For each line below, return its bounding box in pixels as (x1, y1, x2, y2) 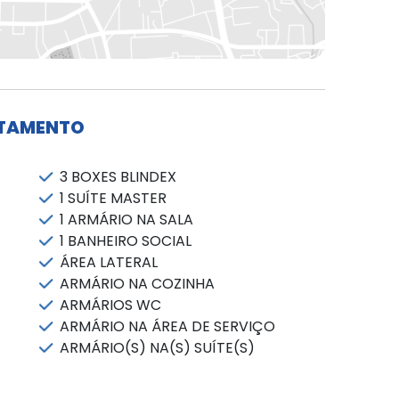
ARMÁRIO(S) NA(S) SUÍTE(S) (59, 337, 255, 358)
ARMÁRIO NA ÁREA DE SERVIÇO (59, 315, 275, 337)
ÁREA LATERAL (59, 251, 158, 273)
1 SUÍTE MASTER (59, 187, 167, 208)
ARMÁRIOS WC (59, 294, 161, 315)
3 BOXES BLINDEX (59, 166, 176, 187)
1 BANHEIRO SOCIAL (59, 230, 191, 251)
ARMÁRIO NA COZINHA (59, 273, 215, 294)
